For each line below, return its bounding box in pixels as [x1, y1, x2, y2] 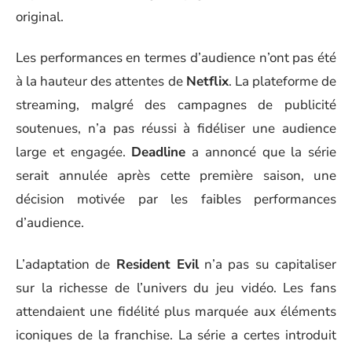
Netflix [185, 72, 229, 91]
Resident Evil [115, 255, 199, 273]
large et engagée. [16, 143, 132, 162]
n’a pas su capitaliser [198, 255, 337, 273]
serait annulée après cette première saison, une [16, 167, 336, 185]
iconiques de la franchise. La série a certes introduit [16, 325, 336, 344]
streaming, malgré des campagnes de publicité [16, 96, 336, 115]
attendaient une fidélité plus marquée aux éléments [16, 302, 336, 321]
